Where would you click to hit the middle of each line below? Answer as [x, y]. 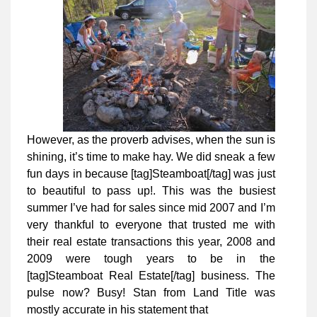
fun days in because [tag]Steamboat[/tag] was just [151, 174]
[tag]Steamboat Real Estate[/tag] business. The [151, 276]
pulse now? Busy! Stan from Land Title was [151, 293]
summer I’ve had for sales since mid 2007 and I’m [151, 208]
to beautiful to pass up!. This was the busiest [151, 191]
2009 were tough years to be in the [151, 259]
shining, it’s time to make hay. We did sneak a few [151, 157]
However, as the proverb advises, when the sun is [151, 140]
